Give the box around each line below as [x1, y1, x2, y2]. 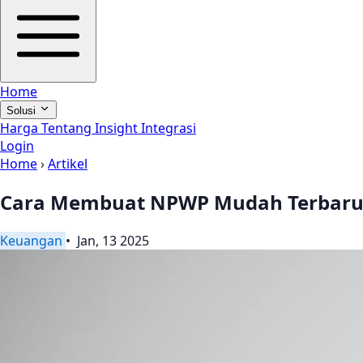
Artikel [48, 155, 88, 173]
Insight [95, 119, 141, 137]
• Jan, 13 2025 [66, 231, 149, 250]
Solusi [6, 105, 39, 117]
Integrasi [141, 119, 196, 137]
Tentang [41, 119, 95, 137]
